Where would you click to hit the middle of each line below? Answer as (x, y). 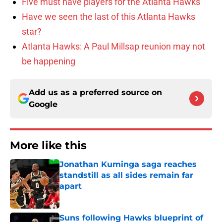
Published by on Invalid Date (102, 196)
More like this (48, 146)
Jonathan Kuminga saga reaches (128, 165)
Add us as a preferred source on (95, 93)
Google (43, 105)
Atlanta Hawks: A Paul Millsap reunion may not (113, 47)
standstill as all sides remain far (126, 175)
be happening (49, 61)
